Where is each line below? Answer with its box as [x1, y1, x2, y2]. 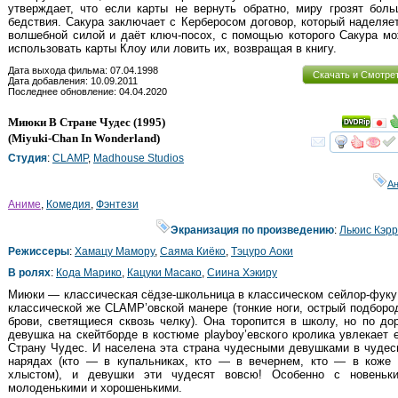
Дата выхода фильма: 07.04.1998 [8, 64, 158, 76]
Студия [8, 151, 47, 164]
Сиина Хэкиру [207, 266, 277, 279]
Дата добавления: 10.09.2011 [8, 75, 138, 86]
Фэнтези [96, 197, 139, 211]
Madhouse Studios [93, 151, 184, 164]
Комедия [46, 197, 91, 211]
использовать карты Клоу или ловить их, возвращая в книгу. [8, 41, 337, 55]
